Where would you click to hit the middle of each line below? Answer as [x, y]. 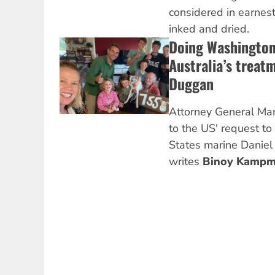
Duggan [191, 84]
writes [185, 162]
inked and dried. [209, 29]
